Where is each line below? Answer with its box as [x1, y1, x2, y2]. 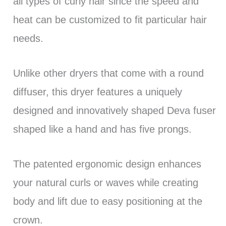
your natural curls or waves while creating [13, 177, 198, 189]
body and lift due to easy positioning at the [13, 196, 202, 207]
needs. [13, 33, 46, 44]
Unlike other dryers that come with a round [13, 68, 204, 79]
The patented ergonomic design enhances [13, 158, 201, 170]
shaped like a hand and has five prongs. [13, 124, 192, 135]
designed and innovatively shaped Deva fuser [13, 105, 216, 117]
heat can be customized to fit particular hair [13, 14, 207, 26]
